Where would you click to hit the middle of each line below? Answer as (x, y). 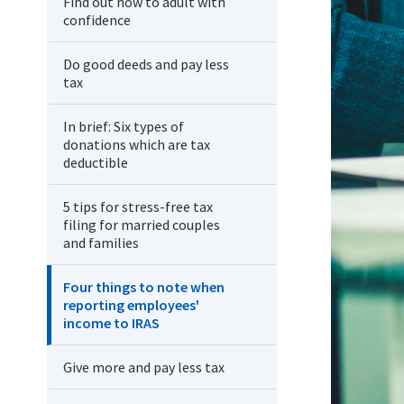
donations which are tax (137, 144)
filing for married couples (142, 225)
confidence (97, 20)
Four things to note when (144, 287)
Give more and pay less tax (144, 367)
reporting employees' (131, 305)
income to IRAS (111, 323)
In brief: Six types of (124, 126)
